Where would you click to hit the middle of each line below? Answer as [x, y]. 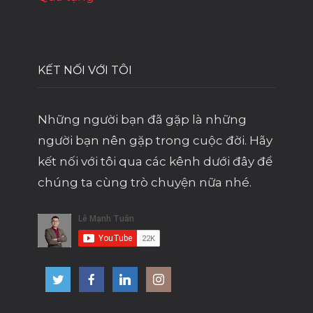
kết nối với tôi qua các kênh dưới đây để [155, 162]
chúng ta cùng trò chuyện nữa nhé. [145, 183]
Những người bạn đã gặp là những [142, 120]
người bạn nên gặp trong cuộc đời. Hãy [155, 141]
